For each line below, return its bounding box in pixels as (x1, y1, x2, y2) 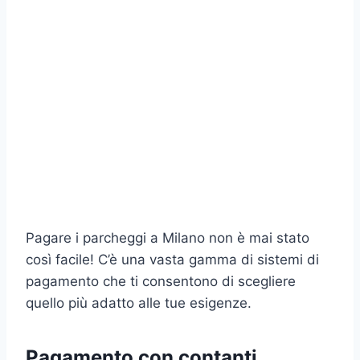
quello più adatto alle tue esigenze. (26, 294, 252, 311)
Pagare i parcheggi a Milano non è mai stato (26, 229, 309, 246)
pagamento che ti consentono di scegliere (26, 272, 296, 289)
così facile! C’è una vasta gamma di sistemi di (26, 251, 319, 268)
